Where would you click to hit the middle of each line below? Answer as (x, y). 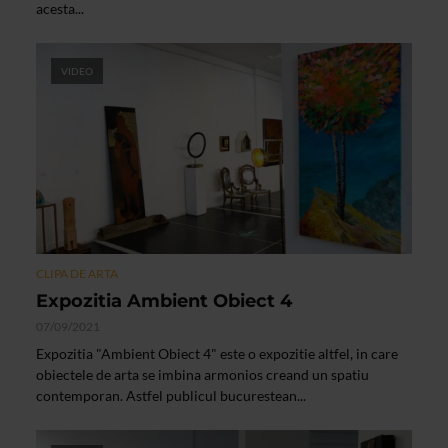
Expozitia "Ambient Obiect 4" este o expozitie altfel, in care (217, 353)
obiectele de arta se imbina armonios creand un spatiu (202, 374)
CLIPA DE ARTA (77, 273)
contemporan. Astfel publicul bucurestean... (171, 395)
